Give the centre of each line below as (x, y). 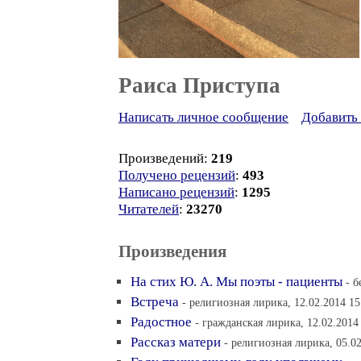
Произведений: (165, 158)
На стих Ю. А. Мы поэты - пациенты (237, 282)
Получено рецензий (177, 175)
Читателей (149, 209)
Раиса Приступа (199, 85)
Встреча (155, 302)
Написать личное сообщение (203, 117)
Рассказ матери (176, 342)
